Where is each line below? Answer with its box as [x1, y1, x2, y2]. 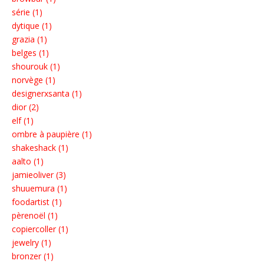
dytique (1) [12, 20, 52, 32]
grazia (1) [12, 34, 47, 45]
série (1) [12, 6, 42, 18]
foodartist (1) [12, 196, 62, 208]
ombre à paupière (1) [12, 128, 92, 140]
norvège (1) [12, 74, 55, 86]
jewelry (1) [12, 237, 51, 249]
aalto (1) [12, 156, 44, 167]
